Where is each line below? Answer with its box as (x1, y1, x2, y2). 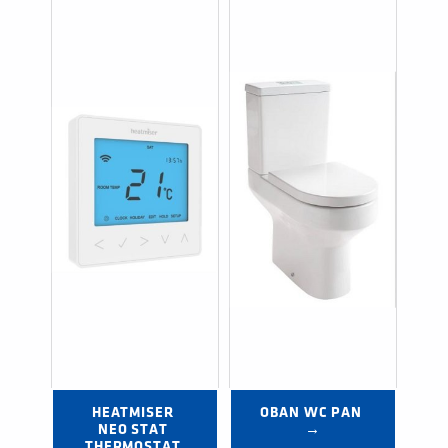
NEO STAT (97, 423, 169, 437)
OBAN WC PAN (260, 406, 363, 420)
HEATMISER (91, 406, 175, 420)
